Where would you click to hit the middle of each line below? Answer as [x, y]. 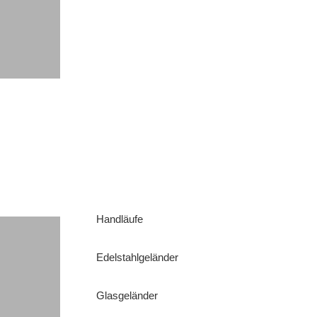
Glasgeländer [127, 295]
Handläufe [120, 219]
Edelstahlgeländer [138, 257]
